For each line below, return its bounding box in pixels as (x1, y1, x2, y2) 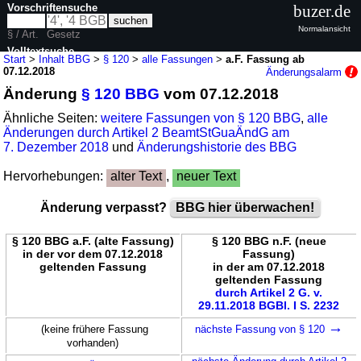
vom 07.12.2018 (160, 85, 280, 102)
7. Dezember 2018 (3, 139, 113, 154)
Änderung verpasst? (40, 200, 170, 214)
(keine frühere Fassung (41, 322, 148, 335)
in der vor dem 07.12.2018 (23, 247, 163, 260)
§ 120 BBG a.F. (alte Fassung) (11, 234, 174, 247)
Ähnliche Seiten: (3, 110, 102, 125)
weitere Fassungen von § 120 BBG (101, 110, 301, 125)
